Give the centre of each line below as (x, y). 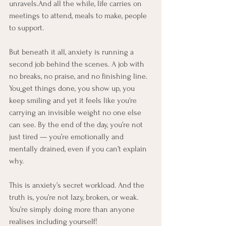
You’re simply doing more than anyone (73, 210)
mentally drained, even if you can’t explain (79, 149)
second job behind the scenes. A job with (78, 64)
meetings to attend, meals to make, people (79, 16)
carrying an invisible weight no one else (76, 113)
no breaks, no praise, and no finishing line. (79, 76)
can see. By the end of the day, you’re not (77, 125)
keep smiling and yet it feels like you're (74, 101)
